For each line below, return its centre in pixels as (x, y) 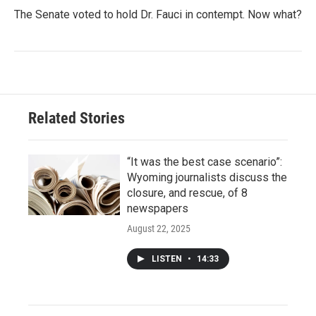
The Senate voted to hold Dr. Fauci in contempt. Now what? (158, 14)
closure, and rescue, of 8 (187, 193)
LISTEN (168, 259)
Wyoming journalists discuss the (207, 177)
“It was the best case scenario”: (205, 162)
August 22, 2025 (159, 228)
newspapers (158, 208)
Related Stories (77, 118)
